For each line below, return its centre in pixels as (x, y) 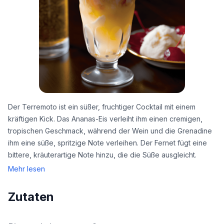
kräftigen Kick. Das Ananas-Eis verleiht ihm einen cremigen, (105, 119)
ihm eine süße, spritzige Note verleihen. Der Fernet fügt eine (107, 143)
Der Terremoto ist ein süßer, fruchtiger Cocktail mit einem (102, 107)
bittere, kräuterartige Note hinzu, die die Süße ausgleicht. (102, 155)
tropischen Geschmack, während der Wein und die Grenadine (110, 131)
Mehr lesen (26, 169)
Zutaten (31, 197)
